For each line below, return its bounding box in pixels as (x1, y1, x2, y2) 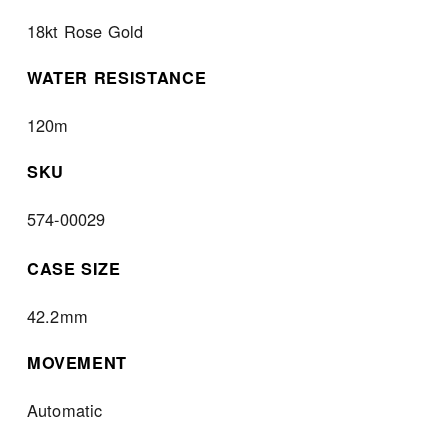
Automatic (26, 398, 103, 423)
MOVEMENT (26, 351, 128, 375)
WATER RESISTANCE (26, 65, 207, 89)
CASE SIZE (26, 257, 121, 281)
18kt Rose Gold (26, 18, 144, 43)
